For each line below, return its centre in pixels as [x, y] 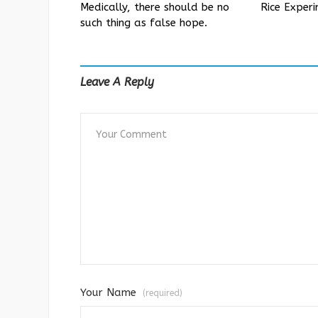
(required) [163, 293]
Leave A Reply [117, 82]
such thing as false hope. [144, 22]
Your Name [110, 292]
